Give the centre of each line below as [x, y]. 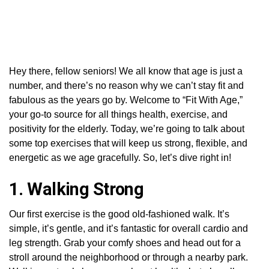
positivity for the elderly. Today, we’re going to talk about [127, 128]
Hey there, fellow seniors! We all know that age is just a [126, 71]
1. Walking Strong [77, 189]
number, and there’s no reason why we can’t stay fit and [126, 85]
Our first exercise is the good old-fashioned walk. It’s [119, 214]
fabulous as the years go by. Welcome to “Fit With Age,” [126, 100]
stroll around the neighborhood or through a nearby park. [128, 257]
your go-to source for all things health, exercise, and [118, 114]
